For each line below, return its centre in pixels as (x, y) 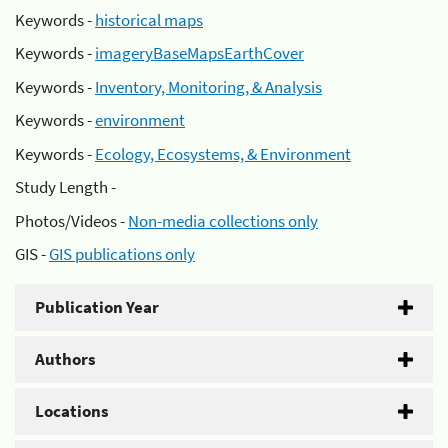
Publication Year (97, 307)
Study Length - (65, 187)
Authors (65, 359)
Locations (72, 411)
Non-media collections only (223, 220)
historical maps (149, 19)
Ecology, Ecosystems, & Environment (223, 153)
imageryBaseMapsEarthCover (199, 53)
